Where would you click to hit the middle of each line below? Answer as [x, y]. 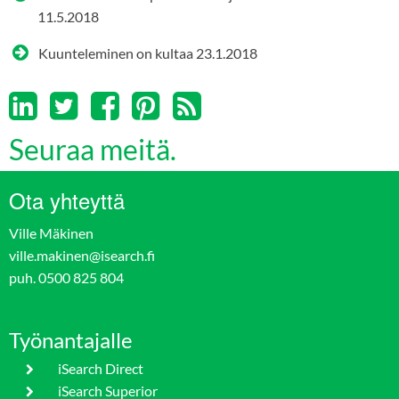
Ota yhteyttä [67, 199]
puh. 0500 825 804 [66, 277]
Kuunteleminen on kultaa [115, 53]
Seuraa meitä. [93, 149]
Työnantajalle [71, 340]
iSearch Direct [100, 368]
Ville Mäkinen [51, 232]
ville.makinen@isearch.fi [82, 255]
